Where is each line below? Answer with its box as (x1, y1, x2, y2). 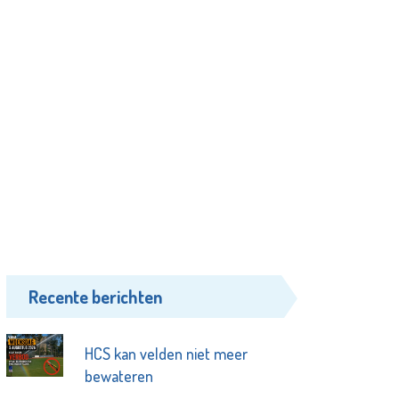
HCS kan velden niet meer (84, 344, 248, 364)
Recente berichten (28, 285, 163, 309)
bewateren (84, 366, 153, 387)
